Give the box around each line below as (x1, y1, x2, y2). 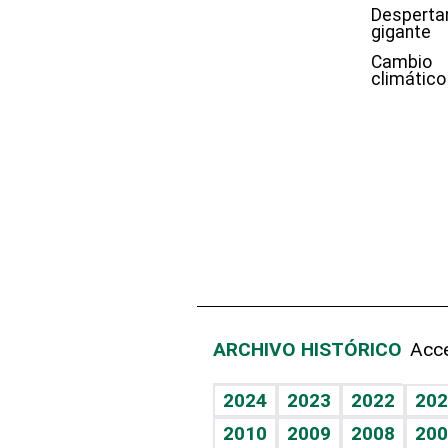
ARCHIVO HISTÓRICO (213, 338, 402, 362)
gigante (371, 21, 432, 42)
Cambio (371, 51, 433, 72)
